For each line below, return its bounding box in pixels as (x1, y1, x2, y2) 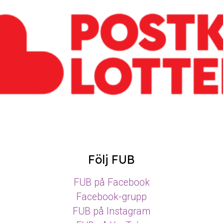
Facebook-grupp (76, 191, 147, 203)
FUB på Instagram (73, 205, 150, 217)
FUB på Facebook (73, 176, 150, 188)
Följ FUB (88, 152, 135, 167)
